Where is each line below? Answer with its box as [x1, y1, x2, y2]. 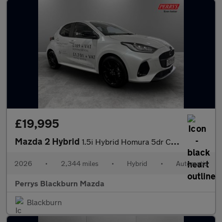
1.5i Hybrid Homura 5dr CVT [82, 137, 171, 146]
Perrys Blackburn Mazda [15, 178, 105, 188]
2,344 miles [60, 159, 99, 167]
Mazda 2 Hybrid [15, 136, 82, 147]
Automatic [175, 159, 208, 167]
